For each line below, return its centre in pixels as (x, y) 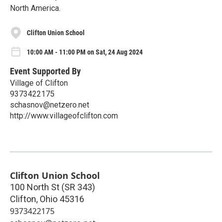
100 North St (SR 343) (53, 187)
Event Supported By (45, 71)
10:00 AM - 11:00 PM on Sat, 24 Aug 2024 (85, 52)
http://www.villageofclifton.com (64, 116)
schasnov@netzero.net (50, 105)
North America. (35, 8)
